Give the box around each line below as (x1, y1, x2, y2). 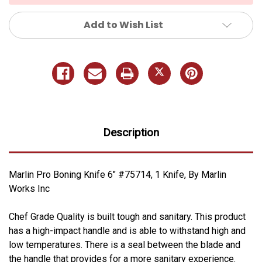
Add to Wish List (84, 18, 163, 32)
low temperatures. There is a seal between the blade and (9, 239, 240, 250)
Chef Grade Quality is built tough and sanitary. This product (9, 211, 246, 222)
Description (103, 125, 159, 139)
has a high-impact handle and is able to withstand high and (9, 225, 246, 236)
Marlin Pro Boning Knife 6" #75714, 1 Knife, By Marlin (9, 168, 226, 180)
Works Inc (9, 182, 50, 194)
